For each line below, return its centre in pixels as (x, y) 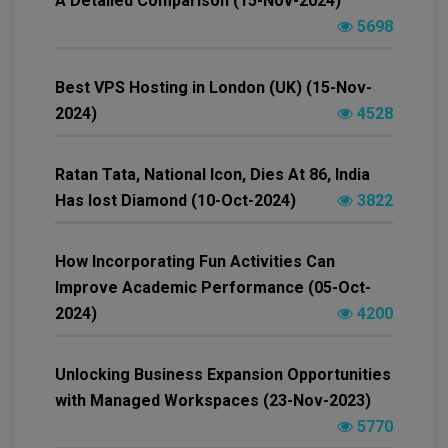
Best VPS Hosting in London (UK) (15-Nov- (213, 88)
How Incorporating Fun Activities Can (195, 262)
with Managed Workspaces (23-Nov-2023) (213, 401)
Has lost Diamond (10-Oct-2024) (175, 201)
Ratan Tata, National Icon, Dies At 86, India (212, 175)
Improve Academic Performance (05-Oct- (213, 288)
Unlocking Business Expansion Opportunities (223, 375)
